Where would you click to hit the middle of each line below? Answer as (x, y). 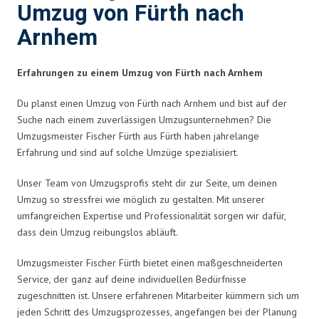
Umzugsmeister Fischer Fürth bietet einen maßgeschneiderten (150, 262)
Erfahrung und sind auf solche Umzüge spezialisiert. (128, 152)
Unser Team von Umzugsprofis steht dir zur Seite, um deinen (147, 183)
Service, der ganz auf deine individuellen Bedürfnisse (132, 279)
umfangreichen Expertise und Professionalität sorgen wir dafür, (151, 215)
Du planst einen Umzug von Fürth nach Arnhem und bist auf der (152, 103)
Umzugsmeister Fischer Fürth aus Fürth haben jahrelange (138, 136)
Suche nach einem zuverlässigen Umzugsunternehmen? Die (144, 119)
